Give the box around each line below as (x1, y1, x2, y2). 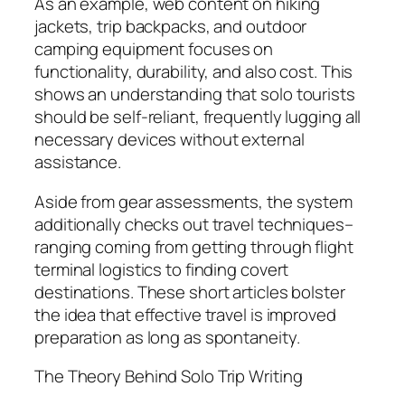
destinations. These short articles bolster (34, 279, 345, 304)
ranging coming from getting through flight (34, 234, 353, 259)
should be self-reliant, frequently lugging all (34, 105, 362, 129)
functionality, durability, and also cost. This (34, 60, 353, 84)
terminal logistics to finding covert (34, 257, 289, 281)
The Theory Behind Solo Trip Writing (34, 364, 303, 389)
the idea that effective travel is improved (34, 302, 336, 326)
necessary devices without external (34, 127, 305, 152)
